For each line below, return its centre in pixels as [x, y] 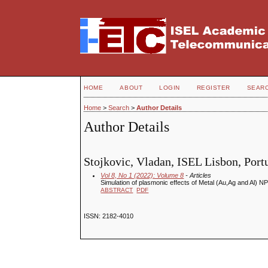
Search [119, 108]
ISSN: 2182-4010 [109, 216]
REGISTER [213, 88]
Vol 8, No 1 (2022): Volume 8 [142, 175]
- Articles [198, 175]
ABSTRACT [117, 190]
